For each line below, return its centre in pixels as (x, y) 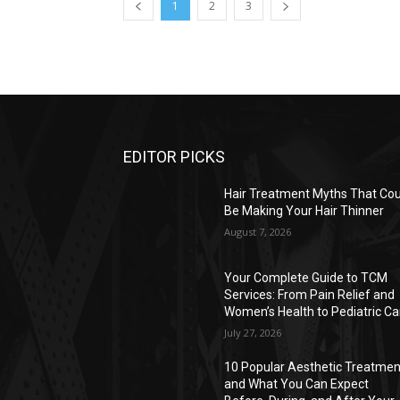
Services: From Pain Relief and (310, 295)
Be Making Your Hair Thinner (304, 211)
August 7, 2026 (258, 232)
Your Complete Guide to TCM (306, 278)
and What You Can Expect (297, 384)
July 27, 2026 (253, 333)
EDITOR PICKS (174, 157)
